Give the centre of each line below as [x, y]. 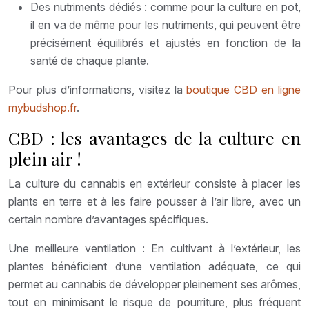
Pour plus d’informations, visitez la [98, 89]
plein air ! [45, 158]
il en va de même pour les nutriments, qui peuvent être [166, 24]
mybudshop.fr [42, 107]
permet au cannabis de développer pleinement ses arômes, [154, 284]
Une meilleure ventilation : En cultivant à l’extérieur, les [154, 248]
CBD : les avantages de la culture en [154, 137]
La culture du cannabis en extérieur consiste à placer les [154, 183]
